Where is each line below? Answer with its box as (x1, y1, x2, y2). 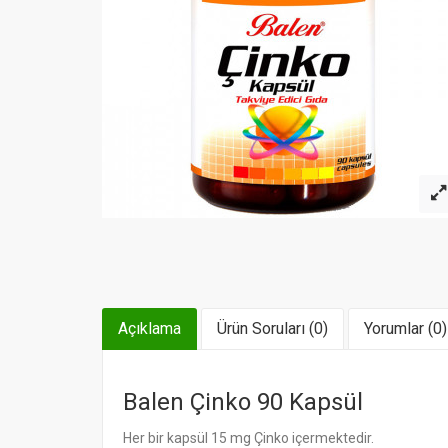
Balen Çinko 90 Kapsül (123, 388, 363, 416)
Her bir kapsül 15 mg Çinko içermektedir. (123, 430, 377, 446)
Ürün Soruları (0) (217, 319, 328, 338)
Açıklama (118, 319, 181, 338)
